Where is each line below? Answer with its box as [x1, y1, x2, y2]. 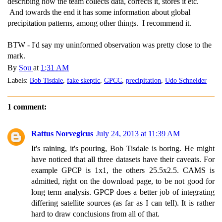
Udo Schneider [165, 76, 207, 84]
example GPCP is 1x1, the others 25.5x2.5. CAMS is [31, 166, 215, 174]
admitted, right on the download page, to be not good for [31, 177, 215, 185]
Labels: [7, 76, 30, 84]
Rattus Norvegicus [31, 129, 93, 138]
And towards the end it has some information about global [7, 8, 190, 16]
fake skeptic [67, 76, 100, 84]
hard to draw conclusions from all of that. [31, 210, 160, 218]
